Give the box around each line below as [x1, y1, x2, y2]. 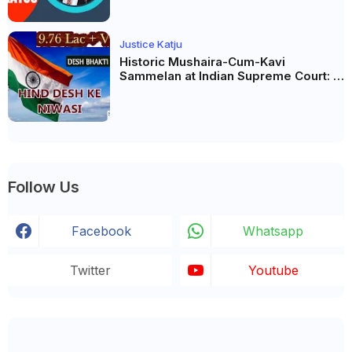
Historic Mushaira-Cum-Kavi [119, 53, 285, 69]
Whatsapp [243, 222, 303, 239]
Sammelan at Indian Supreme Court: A [119, 68, 343, 83]
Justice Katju [119, 37, 182, 50]
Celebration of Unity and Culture [119, 82, 308, 97]
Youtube [247, 262, 299, 278]
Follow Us [8, 177, 79, 196]
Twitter [69, 262, 111, 278]
